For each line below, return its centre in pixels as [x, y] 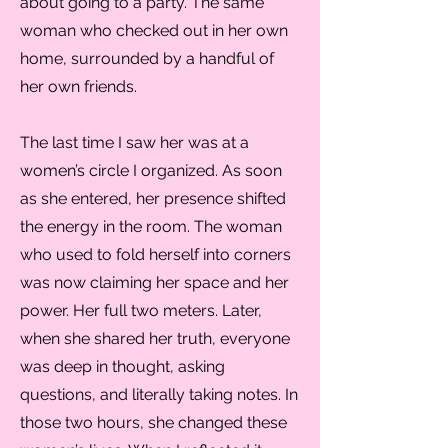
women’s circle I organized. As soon [151, 170]
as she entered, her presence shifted [153, 198]
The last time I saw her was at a [134, 142]
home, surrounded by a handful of [147, 58]
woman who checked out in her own [154, 30]
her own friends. [80, 86]
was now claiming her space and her [154, 282]
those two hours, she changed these [153, 422]
